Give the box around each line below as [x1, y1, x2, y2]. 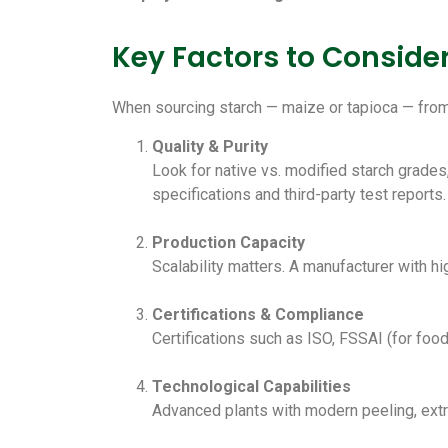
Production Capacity [152, 232, 305, 252]
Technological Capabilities [152, 376, 351, 396]
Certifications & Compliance [152, 304, 364, 324]
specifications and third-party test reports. [152, 184, 446, 204]
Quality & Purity [152, 136, 268, 156]
